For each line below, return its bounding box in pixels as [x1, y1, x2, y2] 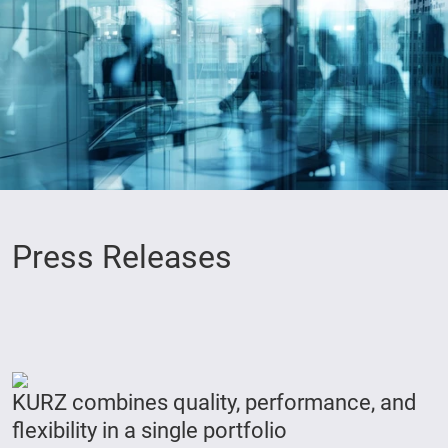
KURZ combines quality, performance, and [12, 389, 416, 416]
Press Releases [12, 238, 232, 277]
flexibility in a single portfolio [12, 417, 287, 444]
